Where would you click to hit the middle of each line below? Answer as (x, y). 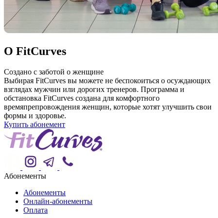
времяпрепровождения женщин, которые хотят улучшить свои (108, 107)
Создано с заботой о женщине (54, 72)
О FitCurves (35, 51)
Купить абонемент (35, 124)
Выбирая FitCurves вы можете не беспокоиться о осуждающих (107, 80)
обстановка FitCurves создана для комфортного (82, 98)
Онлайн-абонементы (58, 201)
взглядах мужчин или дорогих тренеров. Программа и (94, 89)
